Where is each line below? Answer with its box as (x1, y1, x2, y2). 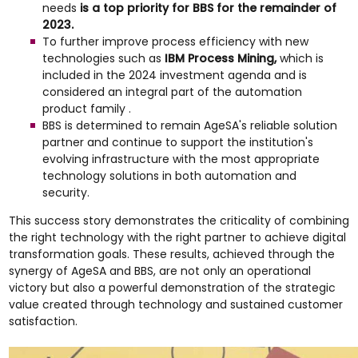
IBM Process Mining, (164, 50, 280, 66)
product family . (42, 101, 131, 117)
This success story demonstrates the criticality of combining (8, 213, 349, 229)
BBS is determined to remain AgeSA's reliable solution (42, 117, 337, 133)
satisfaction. (8, 313, 78, 329)
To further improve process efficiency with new (42, 34, 308, 50)
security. (42, 185, 89, 201)
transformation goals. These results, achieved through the (8, 246, 335, 262)
